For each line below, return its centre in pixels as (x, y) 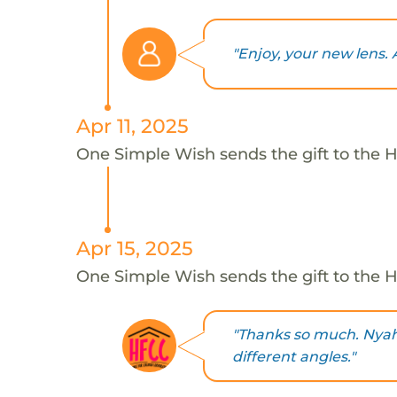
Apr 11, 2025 (132, 125)
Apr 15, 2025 (134, 248)
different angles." (293, 357)
